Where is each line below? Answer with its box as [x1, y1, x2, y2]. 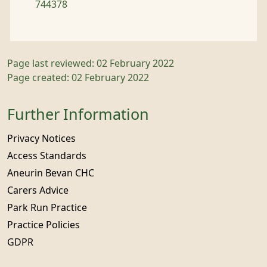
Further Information [7, 107, 149, 122]
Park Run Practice [7, 203, 87, 212]
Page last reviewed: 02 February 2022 [7, 58, 174, 68]
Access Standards [7, 151, 86, 160]
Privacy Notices [7, 133, 76, 143]
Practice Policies [7, 220, 80, 229]
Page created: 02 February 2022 [7, 73, 149, 82]
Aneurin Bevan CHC [7, 168, 94, 178]
